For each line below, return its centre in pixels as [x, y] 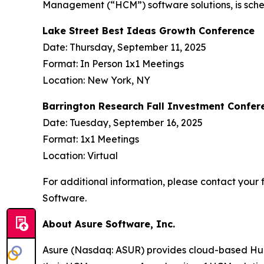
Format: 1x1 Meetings [91, 139]
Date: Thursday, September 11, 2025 [124, 47]
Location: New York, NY [96, 80]
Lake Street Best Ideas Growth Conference [148, 31]
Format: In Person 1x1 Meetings [113, 64]
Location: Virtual [80, 156]
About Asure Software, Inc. [109, 224]
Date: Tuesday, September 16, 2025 [123, 123]
